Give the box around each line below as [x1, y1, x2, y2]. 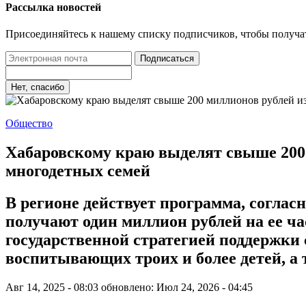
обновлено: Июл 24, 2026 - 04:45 [101, 281, 253, 293]
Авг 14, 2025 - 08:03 [5, 281, 98, 293]
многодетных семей [5, 161, 150, 180]
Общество [5, 117, 53, 130]
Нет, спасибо [11, 82, 64, 93]
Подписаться [140, 53, 194, 64]
